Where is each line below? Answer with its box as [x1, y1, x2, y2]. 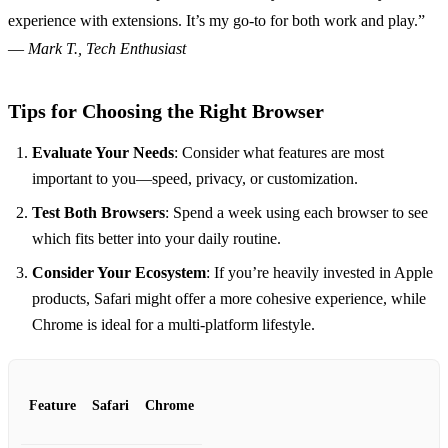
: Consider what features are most [174, 144, 384, 162]
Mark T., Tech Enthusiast [28, 40, 186, 58]
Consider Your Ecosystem [32, 264, 206, 282]
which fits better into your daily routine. [32, 230, 281, 248]
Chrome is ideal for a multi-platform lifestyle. [32, 316, 315, 334]
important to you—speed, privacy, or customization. [32, 170, 358, 188]
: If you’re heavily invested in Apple [206, 264, 433, 282]
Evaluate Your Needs [32, 144, 174, 162]
